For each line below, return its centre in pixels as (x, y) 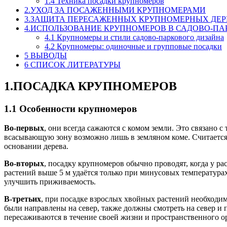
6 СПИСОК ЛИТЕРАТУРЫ (72, 64)
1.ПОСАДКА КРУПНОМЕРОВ (90, 86)
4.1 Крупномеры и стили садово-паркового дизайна (134, 37)
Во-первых (24, 128)
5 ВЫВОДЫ (46, 55)
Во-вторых (24, 164)
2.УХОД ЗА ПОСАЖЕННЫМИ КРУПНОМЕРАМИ (115, 10)
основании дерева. (36, 146)
